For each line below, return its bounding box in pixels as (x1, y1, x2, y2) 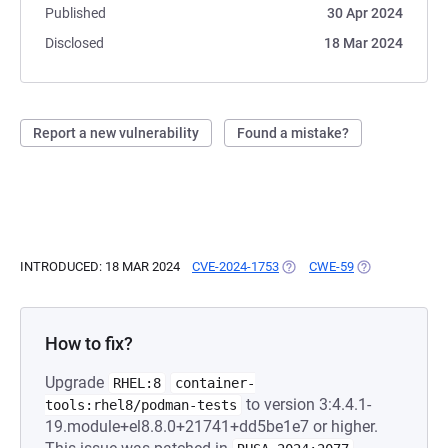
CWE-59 (309, 259, 354, 274)
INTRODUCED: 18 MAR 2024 (20, 259, 180, 274)
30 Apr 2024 (327, 5, 403, 21)
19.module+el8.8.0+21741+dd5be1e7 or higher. (45, 417, 378, 436)
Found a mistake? (237, 125, 349, 141)
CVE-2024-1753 (192, 259, 279, 274)
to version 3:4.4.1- (242, 395, 371, 414)
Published (45, 5, 106, 21)
